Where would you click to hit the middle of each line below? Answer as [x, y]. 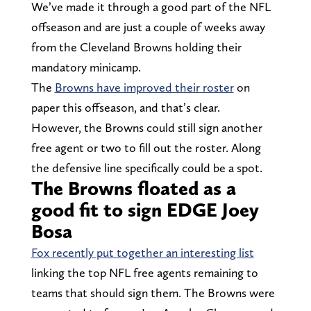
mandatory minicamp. [87, 67]
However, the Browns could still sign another [146, 128]
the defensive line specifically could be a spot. [148, 168]
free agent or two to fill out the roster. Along [146, 148]
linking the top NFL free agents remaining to [144, 273]
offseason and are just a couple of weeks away [148, 27]
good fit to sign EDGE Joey [145, 210]
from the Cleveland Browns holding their [136, 47]
